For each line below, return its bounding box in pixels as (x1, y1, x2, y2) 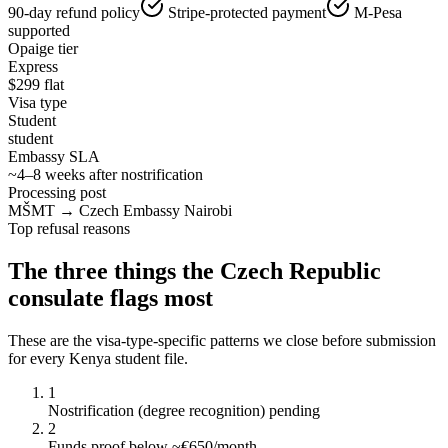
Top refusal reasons (8, 219, 130, 237)
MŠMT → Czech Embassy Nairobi (8, 201, 232, 219)
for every (8, 349, 69, 367)
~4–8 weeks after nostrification (8, 165, 203, 183)
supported (8, 21, 70, 39)
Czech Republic (220, 257, 381, 284)
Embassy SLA (8, 147, 100, 165)
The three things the (8, 257, 220, 284)
